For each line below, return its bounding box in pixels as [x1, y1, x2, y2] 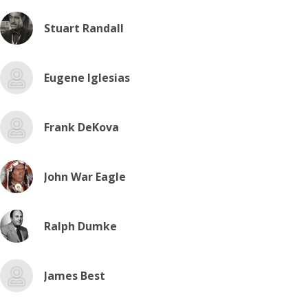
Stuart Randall [44, 21, 124, 36]
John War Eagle [44, 169, 126, 184]
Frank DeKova [44, 120, 119, 135]
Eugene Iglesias [44, 70, 130, 85]
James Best [44, 268, 105, 283]
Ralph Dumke [44, 219, 117, 234]
